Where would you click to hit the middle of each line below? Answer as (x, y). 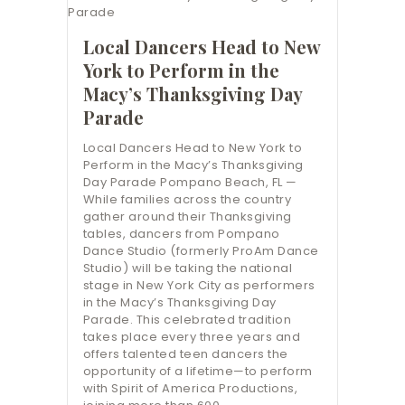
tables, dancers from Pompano (181, 233)
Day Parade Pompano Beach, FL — (190, 182)
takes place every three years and (192, 336)
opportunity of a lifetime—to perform (198, 371)
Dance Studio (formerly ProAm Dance (201, 250)
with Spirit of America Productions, (190, 388)
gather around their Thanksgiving (187, 216)
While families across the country (187, 199)
